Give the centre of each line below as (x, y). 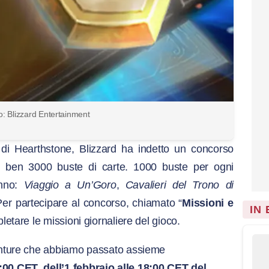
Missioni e (208, 203)
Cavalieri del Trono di (180, 185)
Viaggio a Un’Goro (67, 185)
